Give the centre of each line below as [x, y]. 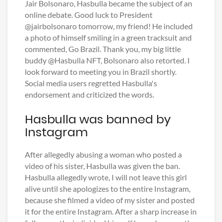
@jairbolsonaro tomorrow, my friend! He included [109, 26]
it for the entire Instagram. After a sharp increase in [111, 212]
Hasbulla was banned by [98, 119]
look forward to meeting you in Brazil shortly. [101, 72]
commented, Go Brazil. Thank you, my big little [103, 49]
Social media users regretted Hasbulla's [91, 83]
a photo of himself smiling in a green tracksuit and [108, 38]
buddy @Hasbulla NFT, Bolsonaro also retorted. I [107, 60]
